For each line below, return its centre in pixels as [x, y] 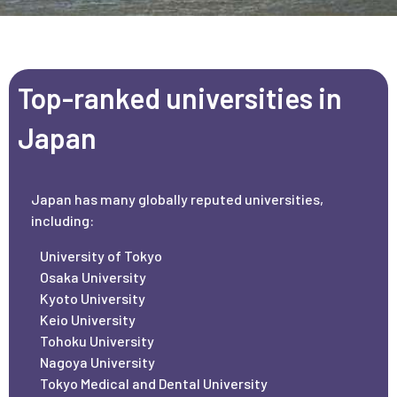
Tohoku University [97, 340]
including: [62, 220]
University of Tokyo [101, 255]
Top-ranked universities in [180, 97]
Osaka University [93, 276]
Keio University [88, 319]
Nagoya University [97, 362]
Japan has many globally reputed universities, [177, 198]
